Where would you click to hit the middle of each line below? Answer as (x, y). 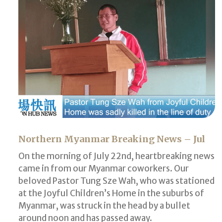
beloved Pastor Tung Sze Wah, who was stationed (116, 181)
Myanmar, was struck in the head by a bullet (104, 205)
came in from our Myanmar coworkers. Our (104, 168)
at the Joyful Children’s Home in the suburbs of (111, 193)
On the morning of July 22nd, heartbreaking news (116, 156)
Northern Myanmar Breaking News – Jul (112, 139)
